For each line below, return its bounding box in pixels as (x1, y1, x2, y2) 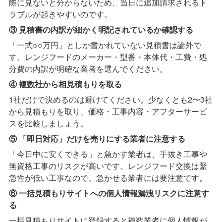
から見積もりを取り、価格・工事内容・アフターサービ (9, 105, 207, 117)
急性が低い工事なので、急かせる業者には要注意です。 (9, 171, 207, 183)
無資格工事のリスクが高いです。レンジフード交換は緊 (9, 160, 207, 171)
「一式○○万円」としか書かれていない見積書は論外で (9, 39, 201, 51)
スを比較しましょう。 (9, 117, 88, 129)
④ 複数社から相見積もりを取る (9, 78, 122, 90)
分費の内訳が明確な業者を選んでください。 (9, 62, 167, 74)
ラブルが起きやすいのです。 (9, 8, 112, 20)
